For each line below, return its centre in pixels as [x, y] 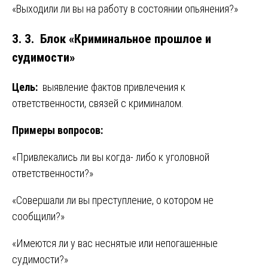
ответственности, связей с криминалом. [98, 103]
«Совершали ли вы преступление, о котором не [113, 200]
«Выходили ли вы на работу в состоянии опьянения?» [125, 9]
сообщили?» [38, 217]
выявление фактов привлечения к [113, 87]
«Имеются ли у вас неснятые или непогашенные [115, 243]
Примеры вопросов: [57, 130]
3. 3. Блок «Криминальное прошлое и [112, 39]
